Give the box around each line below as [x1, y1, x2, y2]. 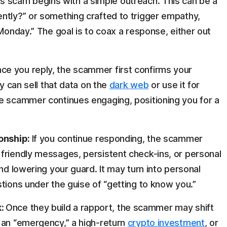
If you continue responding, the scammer [31, 133, 203, 144]
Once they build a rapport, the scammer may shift [6, 202, 214, 213]
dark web [109, 80, 149, 91]
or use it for [148, 80, 200, 91]
